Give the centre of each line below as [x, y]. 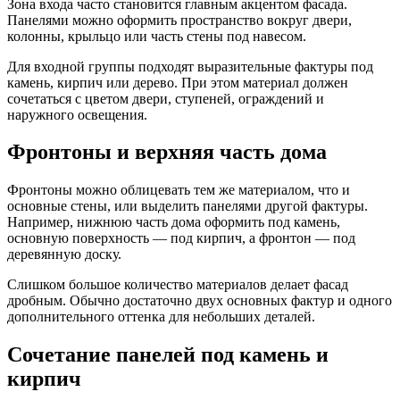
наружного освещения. [77, 114]
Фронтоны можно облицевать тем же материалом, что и [179, 190]
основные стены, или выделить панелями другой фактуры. [187, 206]
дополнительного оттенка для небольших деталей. [161, 317]
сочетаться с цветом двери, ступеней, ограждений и [166, 98]
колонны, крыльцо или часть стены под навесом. [157, 36]
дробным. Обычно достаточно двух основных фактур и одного [200, 301]
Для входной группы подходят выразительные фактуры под [190, 66]
